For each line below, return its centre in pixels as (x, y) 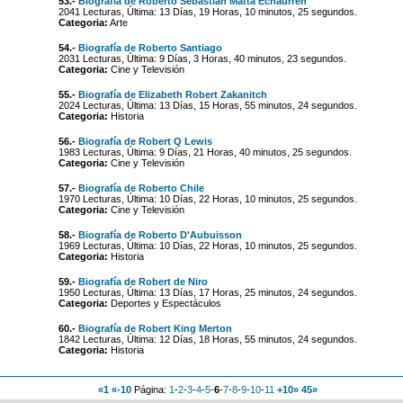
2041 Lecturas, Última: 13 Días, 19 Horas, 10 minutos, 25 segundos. (207, 12)
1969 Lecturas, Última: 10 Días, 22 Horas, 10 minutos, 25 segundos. (207, 246)
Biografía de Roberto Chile (141, 188)
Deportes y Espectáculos (164, 303)
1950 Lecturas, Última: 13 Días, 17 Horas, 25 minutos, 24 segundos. (207, 292)
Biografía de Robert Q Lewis (145, 141)
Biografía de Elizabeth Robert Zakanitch (172, 94)
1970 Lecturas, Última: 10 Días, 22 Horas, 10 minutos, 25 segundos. (207, 199)
